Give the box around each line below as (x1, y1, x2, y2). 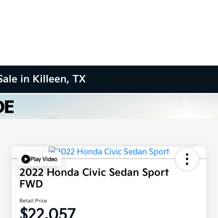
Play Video (30, 156, 57, 163)
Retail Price (19, 198, 47, 204)
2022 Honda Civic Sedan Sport (19, 167, 169, 179)
